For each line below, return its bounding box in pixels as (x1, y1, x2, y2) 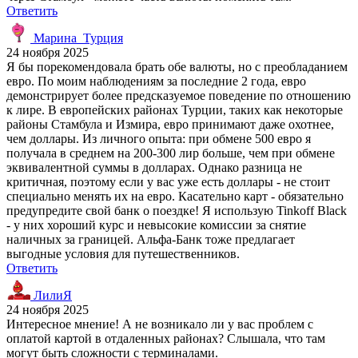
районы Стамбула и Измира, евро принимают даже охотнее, (6, 117, 334, 131)
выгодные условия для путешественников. (6, 246, 240, 261)
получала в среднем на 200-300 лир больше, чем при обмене (6, 145, 335, 160)
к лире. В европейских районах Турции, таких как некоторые (6, 102, 343, 117)
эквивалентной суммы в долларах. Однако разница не (6, 160, 302, 174)
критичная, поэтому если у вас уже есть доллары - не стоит (6, 174, 330, 189)
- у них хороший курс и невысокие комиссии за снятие (6, 217, 306, 232)
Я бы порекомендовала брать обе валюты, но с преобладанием (6, 59, 348, 74)
